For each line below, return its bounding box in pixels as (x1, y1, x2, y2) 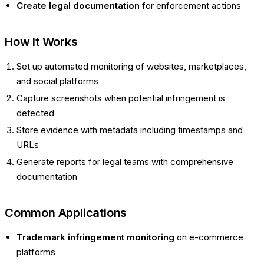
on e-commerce (174, 231, 243, 243)
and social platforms (16, 75, 98, 87)
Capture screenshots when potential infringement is (16, 92, 225, 104)
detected (16, 107, 54, 118)
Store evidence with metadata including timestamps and (16, 124, 243, 136)
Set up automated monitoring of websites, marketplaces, (16, 60, 246, 72)
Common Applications (5, 205, 127, 220)
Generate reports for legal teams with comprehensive (16, 156, 233, 167)
